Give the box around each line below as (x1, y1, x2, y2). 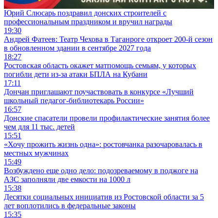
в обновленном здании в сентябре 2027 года (4, 43, 151, 52)
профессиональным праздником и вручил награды (4, 17, 172, 26)
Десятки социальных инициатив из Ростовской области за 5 (4, 192, 204, 201)
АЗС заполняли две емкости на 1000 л (4, 175, 130, 183)
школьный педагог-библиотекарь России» (4, 96, 144, 105)
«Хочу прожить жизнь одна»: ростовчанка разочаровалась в (4, 140, 202, 148)
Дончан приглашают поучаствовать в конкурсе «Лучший (4, 87, 194, 96)
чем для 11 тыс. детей (4, 122, 75, 131)
